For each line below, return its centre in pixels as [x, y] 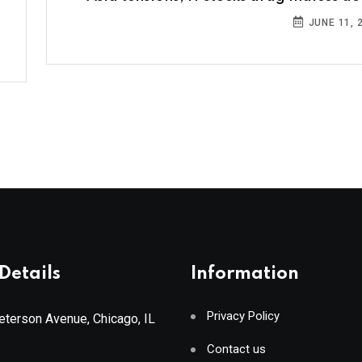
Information [245, 274]
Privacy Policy [243, 316]
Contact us [236, 349]
